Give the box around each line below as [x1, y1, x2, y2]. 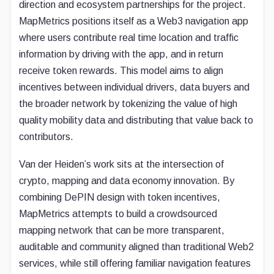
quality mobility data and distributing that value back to [19, 115, 253, 125]
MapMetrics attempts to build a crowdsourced [19, 209, 217, 219]
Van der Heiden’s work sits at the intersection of [19, 159, 224, 169]
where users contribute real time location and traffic [19, 32, 239, 43]
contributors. [19, 131, 73, 142]
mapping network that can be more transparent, [19, 225, 224, 235]
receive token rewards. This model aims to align [19, 65, 223, 76]
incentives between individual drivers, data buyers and [19, 82, 250, 92]
